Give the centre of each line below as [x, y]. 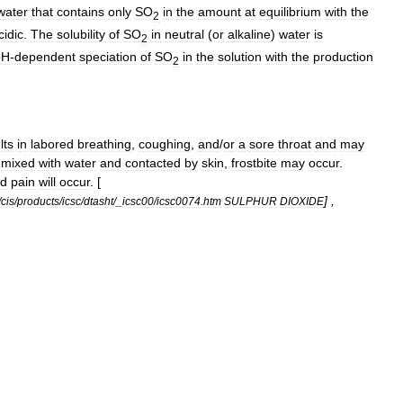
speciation [108, 57]
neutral [184, 35]
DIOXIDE [302, 201]
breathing [104, 143]
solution [240, 57]
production [343, 57]
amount [219, 12]
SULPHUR [251, 201]
